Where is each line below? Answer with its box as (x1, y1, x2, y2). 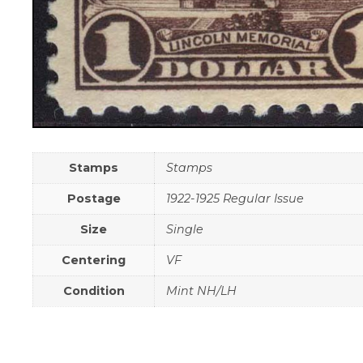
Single (166, 221, 204, 237)
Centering (62, 252, 126, 267)
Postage (66, 190, 121, 206)
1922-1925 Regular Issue (166, 190, 305, 206)
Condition (62, 283, 125, 298)
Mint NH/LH (166, 283, 237, 298)
